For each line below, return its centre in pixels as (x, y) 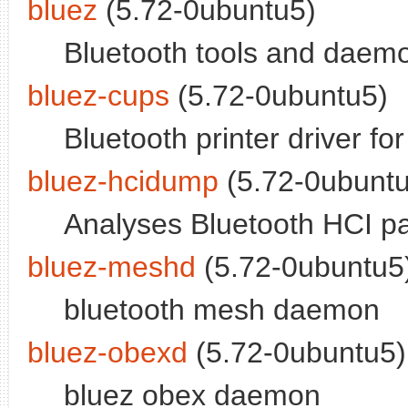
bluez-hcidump (123, 182)
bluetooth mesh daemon (222, 310)
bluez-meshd (112, 267)
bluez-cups (98, 96)
